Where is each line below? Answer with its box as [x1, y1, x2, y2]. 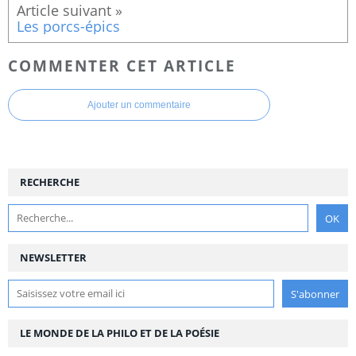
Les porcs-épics [17, 17, 120, 37]
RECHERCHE [20, 174, 79, 189]
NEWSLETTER [20, 250, 87, 265]
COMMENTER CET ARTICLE [8, 55, 236, 75]
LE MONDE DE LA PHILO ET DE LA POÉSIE [20, 325, 219, 340]
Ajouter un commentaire [87, 99, 191, 110]
